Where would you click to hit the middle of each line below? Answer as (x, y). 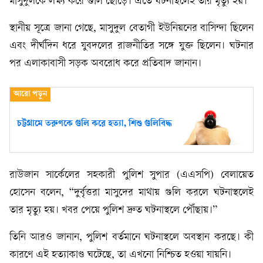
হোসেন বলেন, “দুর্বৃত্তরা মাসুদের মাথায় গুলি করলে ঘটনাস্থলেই (131, 193)
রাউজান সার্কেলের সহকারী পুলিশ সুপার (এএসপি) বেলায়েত (131, 176)
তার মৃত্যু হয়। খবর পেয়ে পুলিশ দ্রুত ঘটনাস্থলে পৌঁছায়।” (113, 211)
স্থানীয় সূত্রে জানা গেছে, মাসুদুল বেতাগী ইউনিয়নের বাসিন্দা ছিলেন (131, 28)
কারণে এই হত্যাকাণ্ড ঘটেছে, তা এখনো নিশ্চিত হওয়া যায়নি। (120, 255)
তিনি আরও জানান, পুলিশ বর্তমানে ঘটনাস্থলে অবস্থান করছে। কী (131, 238)
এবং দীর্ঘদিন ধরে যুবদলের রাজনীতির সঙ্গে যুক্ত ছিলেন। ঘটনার (131, 46)
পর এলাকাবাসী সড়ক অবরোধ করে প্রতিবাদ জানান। (105, 64)
